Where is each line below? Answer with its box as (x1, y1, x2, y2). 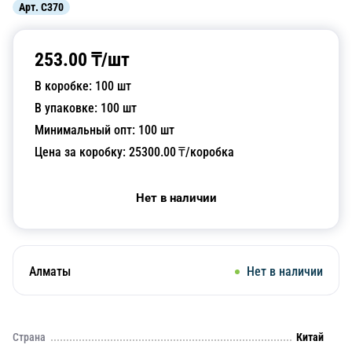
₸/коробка (176, 145, 234, 159)
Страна (13, 331, 46, 343)
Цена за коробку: (35, 145, 129, 159)
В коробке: (35, 79, 95, 93)
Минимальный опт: (35, 123, 138, 137)
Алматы (29, 264, 71, 279)
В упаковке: (35, 101, 101, 115)
